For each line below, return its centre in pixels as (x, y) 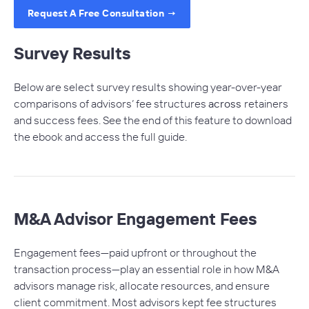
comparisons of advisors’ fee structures (111, 103)
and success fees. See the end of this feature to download (153, 120)
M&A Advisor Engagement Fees (135, 218)
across (226, 103)
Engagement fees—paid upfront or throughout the (135, 252)
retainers (266, 103)
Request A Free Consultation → (102, 13)
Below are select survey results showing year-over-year (148, 87)
